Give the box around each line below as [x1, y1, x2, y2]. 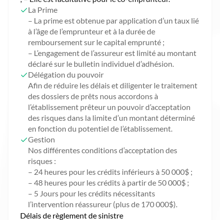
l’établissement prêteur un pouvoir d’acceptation [28, 102, 191, 111]
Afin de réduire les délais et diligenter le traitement [28, 80, 197, 90]
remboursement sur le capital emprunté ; [28, 37, 165, 47]
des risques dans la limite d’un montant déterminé [28, 112, 195, 122]
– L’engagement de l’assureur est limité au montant [28, 48, 196, 57]
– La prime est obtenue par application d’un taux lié [28, 15, 199, 25]
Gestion [28, 134, 55, 144]
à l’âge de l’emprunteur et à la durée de [28, 26, 155, 36]
